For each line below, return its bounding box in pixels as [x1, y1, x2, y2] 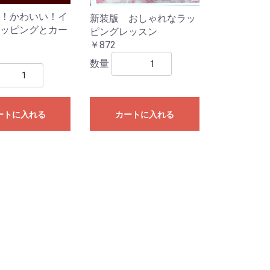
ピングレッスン [90, 26, 158, 38]
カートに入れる [115, 110, 175, 120]
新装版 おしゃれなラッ [90, 13, 196, 25]
